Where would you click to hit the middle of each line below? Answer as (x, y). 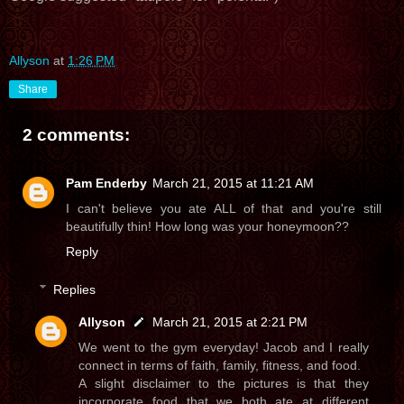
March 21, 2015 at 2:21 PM (230, 321)
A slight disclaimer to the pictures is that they (224, 383)
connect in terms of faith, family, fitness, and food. (220, 365)
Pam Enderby (106, 184)
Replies (75, 289)
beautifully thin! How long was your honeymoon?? (207, 227)
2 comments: (76, 134)
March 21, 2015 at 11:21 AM (233, 184)
